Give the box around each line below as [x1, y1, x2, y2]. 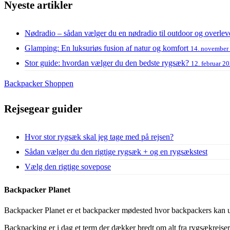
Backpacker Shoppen [4, 79, 73, 88]
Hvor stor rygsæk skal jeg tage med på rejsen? [25, 132, 174, 142]
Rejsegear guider [4, 103, 82, 116]
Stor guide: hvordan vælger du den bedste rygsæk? [25, 59, 191, 68]
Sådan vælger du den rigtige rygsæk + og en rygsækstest [25, 147, 207, 157]
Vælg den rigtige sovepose [25, 162, 111, 171]
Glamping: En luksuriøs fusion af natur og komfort [25, 44, 190, 53]
